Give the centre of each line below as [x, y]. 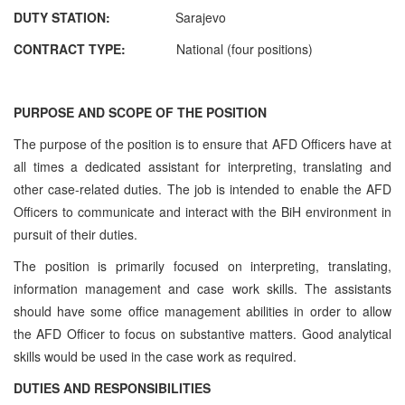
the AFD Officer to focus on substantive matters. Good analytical [202, 333]
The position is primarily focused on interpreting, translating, [202, 265]
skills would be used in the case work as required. [155, 356]
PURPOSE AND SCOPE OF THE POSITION [140, 112]
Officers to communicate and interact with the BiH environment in [202, 211]
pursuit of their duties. [77, 234]
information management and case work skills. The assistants [202, 288]
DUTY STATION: [62, 17]
